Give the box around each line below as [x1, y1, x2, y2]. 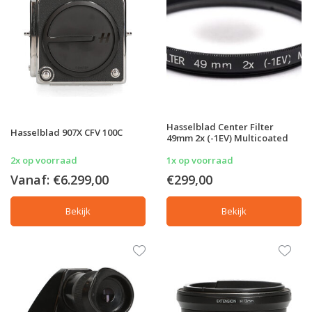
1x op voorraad [166, 154, 233, 167]
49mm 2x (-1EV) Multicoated [166, 132, 288, 145]
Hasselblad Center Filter [166, 120, 274, 134]
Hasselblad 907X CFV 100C [10, 126, 123, 139]
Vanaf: [10, 171, 53, 189]
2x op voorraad [10, 154, 77, 167]
